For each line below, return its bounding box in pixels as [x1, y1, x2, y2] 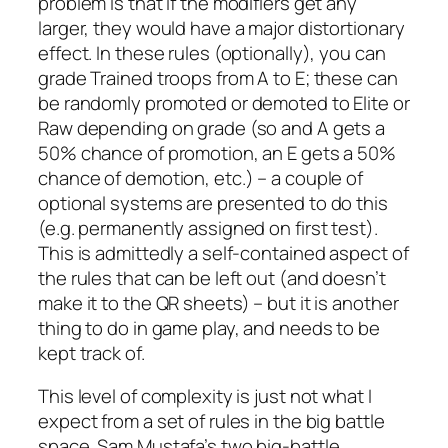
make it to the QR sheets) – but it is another [38, 289, 399, 316]
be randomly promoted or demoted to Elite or [38, 89, 410, 116]
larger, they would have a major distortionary [38, 14, 405, 41]
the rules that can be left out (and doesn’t [38, 264, 386, 291]
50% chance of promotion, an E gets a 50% [38, 139, 396, 166]
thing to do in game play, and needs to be [38, 314, 380, 341]
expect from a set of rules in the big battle [38, 408, 385, 435]
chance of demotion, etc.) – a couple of [38, 164, 364, 191]
